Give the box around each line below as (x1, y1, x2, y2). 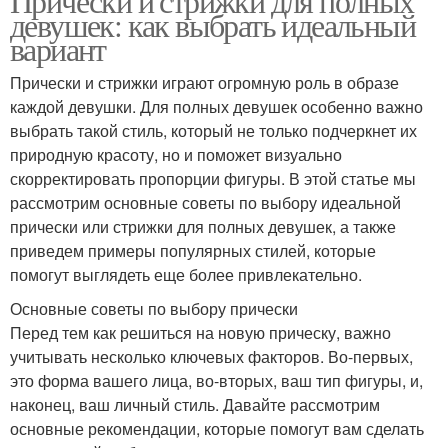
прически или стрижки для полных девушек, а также (10, 214, 396, 238)
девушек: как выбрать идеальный (10, 2, 415, 46)
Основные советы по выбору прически (10, 296, 298, 320)
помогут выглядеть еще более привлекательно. (10, 262, 362, 286)
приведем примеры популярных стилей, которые (10, 238, 376, 262)
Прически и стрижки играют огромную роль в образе (10, 70, 399, 94)
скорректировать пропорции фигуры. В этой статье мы (10, 166, 416, 190)
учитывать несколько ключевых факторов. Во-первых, (10, 344, 413, 368)
